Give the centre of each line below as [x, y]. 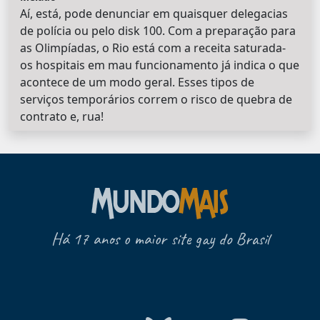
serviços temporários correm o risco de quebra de [156, 99]
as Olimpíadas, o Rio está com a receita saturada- [153, 47]
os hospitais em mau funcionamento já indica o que [160, 65]
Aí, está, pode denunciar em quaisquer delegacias [154, 13]
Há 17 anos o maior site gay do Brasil [160, 238]
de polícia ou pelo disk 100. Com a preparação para [158, 30]
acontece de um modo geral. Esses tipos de [137, 82]
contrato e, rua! [62, 116]
